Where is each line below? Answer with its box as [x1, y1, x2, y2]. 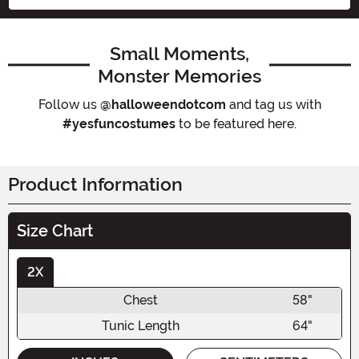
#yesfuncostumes [63, 115, 175, 131]
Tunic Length [102, 317, 179, 333]
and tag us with [225, 96, 321, 112]
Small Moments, [110, 42, 249, 65]
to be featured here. [175, 115, 296, 131]
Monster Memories [98, 64, 261, 87]
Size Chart [17, 220, 93, 240]
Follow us [38, 96, 100, 112]
